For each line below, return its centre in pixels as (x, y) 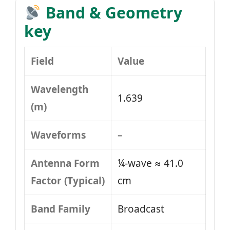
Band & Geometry (112, 13)
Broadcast (141, 209)
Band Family (61, 209)
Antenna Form (65, 163)
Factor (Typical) (68, 181)
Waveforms (58, 135)
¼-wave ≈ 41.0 (150, 163)
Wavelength (60, 89)
